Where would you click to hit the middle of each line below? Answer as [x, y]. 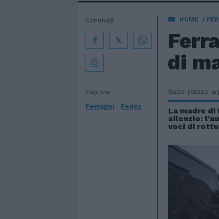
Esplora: [98, 92]
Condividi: [100, 20]
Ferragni [100, 106]
